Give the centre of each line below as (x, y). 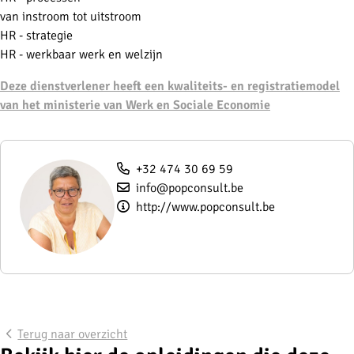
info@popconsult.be (190, 188)
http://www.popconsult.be (206, 207)
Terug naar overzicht (73, 334)
